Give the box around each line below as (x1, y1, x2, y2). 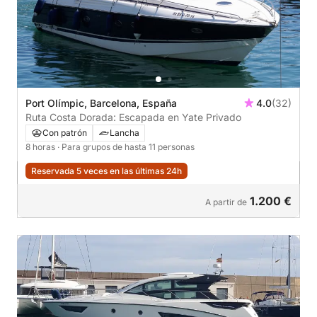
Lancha (110, 127, 139, 139)
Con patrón (42, 127, 87, 139)
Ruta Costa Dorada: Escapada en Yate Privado (182, 111, 241, 124)
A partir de (205, 197, 247, 208)
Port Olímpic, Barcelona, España (25, 97, 177, 110)
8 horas (25, 142, 57, 153)
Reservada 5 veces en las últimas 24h (31, 166, 182, 177)
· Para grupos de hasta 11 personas (57, 142, 195, 153)
